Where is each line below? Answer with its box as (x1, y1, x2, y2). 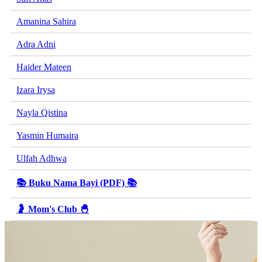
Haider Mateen (16, 61, 71, 72)
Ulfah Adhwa (16, 153, 67, 163)
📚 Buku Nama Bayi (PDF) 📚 (16, 177, 137, 188)
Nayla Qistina (16, 107, 67, 118)
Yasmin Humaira (16, 130, 78, 140)
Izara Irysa (16, 84, 55, 95)
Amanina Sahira (16, 16, 76, 26)
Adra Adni (16, 39, 56, 49)
